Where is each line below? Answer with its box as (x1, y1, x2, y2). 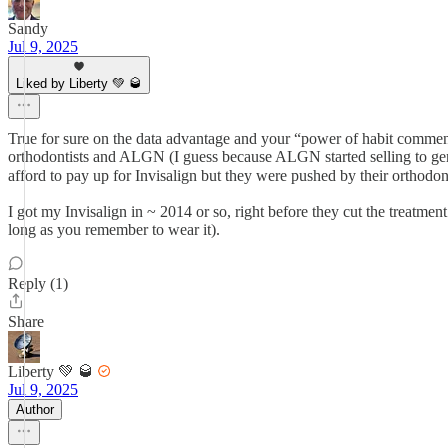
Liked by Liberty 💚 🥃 (16, 76, 142, 91)
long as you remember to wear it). (8, 221, 220, 238)
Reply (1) (8, 275, 68, 292)
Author (16, 402, 54, 417)
